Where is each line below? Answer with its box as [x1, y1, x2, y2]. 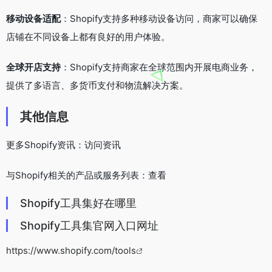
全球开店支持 [6, 61, 61, 73]
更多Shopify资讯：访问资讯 [6, 138, 121, 151]
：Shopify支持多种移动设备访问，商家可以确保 [61, 12, 257, 24]
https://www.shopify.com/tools [6, 244, 136, 256]
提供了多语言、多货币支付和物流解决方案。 [6, 79, 188, 91]
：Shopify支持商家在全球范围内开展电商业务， [61, 61, 257, 73]
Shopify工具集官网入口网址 [20, 219, 158, 232]
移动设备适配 [6, 12, 61, 24]
